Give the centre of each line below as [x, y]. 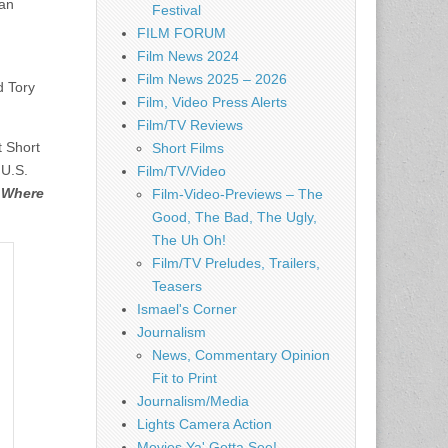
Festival [176, 10]
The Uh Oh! [189, 240]
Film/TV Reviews [190, 125]
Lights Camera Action [204, 424]
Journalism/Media [193, 401]
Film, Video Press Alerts [212, 102]
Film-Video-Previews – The [237, 194]
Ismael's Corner [187, 309]
